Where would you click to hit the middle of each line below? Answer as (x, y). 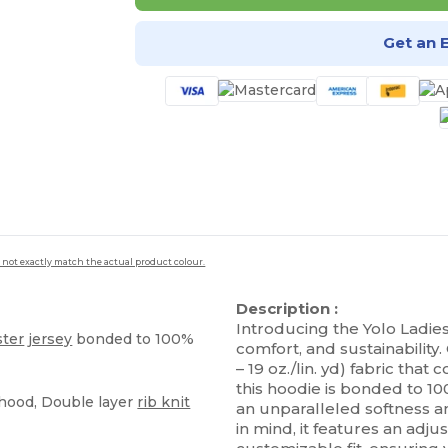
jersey (50, 338)
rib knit (164, 401)
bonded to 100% (133, 338)
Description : (287, 308)
